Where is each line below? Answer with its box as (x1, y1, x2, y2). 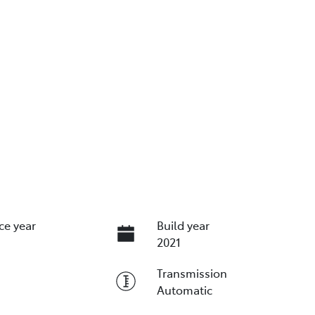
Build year (156, 217, 210, 233)
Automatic (156, 282, 212, 298)
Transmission (156, 265, 227, 281)
